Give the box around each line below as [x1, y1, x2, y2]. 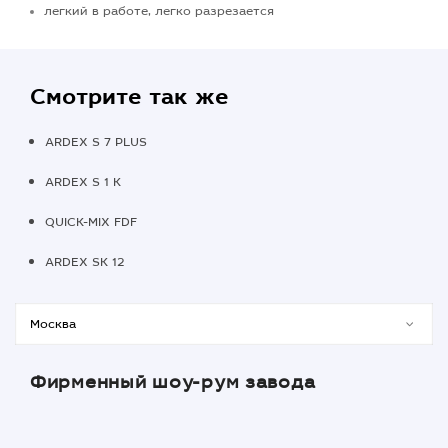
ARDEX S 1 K [45, 174, 121, 191]
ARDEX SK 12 [45, 254, 125, 271]
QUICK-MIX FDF [45, 214, 137, 231]
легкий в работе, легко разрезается [44, 3, 274, 20]
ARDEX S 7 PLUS [45, 134, 147, 151]
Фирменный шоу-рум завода [30, 370, 316, 395]
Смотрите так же [30, 82, 229, 113]
